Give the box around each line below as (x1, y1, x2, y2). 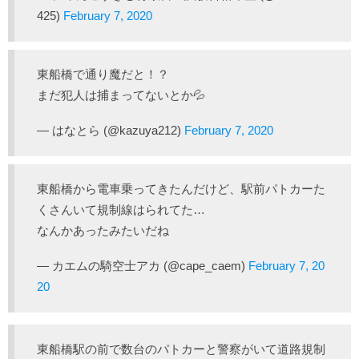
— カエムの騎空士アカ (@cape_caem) (37, 259, 248, 272)
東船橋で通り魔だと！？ (37, 67, 169, 81)
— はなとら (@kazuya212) (37, 123, 184, 137)
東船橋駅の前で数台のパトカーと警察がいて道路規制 (37, 342, 325, 356)
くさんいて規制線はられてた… (37, 203, 205, 216)
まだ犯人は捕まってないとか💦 (37, 88, 205, 102)
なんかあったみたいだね (37, 224, 169, 237)
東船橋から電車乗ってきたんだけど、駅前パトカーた (37, 182, 325, 196)
